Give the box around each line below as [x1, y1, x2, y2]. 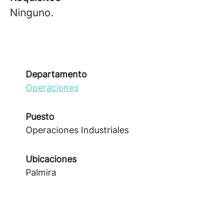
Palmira [26, 167, 56, 178]
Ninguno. [10, 6, 54, 19]
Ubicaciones [26, 154, 76, 164]
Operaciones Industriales [26, 125, 129, 135]
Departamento [26, 69, 87, 79]
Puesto [26, 111, 54, 122]
